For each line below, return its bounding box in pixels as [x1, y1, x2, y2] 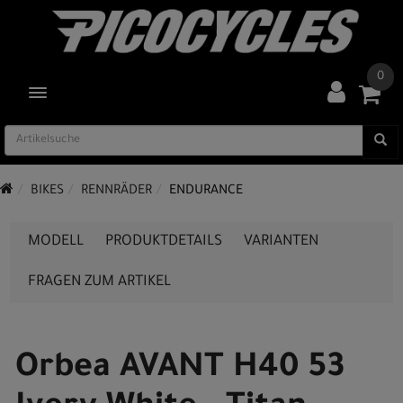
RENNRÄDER [81, 184, 152, 199]
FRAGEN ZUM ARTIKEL [28, 274, 171, 291]
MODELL [28, 234, 84, 250]
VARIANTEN [244, 234, 318, 250]
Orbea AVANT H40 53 [15, 352, 345, 388]
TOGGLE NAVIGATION [36, 86, 146, 99]
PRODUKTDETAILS [105, 234, 222, 250]
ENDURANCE [169, 184, 243, 199]
